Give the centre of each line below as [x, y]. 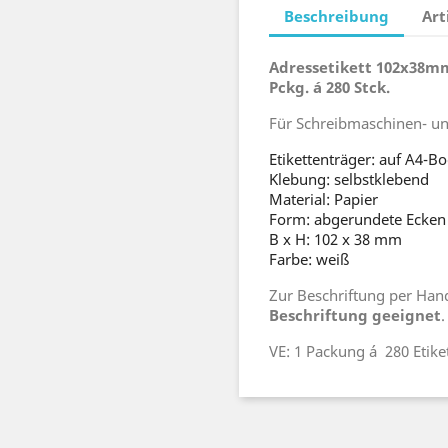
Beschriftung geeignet [355, 314]
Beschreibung [336, 16]
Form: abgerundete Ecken [357, 218]
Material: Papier [323, 198]
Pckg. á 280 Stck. [329, 86]
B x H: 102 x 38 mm [335, 238]
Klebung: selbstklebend [349, 178]
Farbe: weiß [309, 258]
